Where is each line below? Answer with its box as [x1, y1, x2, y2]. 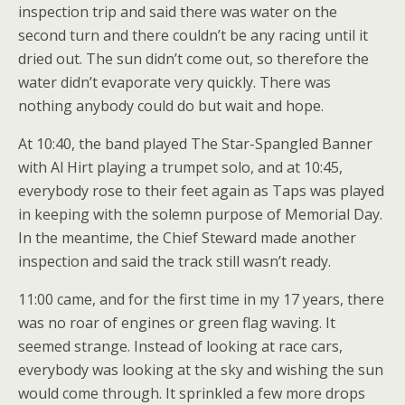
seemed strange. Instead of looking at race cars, [18, 336, 343, 356]
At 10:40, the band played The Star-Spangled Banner [18, 134, 372, 154]
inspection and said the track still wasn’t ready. [18, 251, 331, 271]
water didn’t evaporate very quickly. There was [18, 72, 331, 92]
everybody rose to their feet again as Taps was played [18, 181, 384, 201]
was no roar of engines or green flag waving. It [18, 313, 335, 333]
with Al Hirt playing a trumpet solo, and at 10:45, [18, 157, 343, 177]
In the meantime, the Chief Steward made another [18, 228, 356, 248]
